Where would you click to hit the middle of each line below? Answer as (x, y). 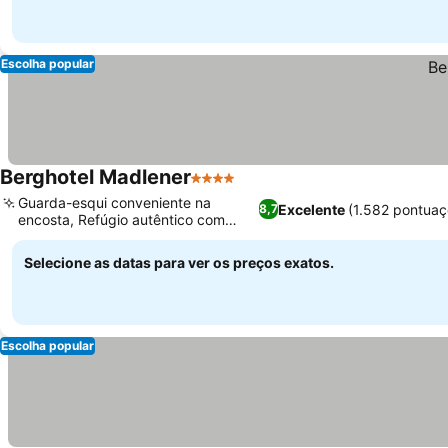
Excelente (312, 209)
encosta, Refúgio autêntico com (121, 219)
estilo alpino (56, 236)
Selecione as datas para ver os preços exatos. (179, 262)
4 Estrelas (227, 188)
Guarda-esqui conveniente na (114, 202)
